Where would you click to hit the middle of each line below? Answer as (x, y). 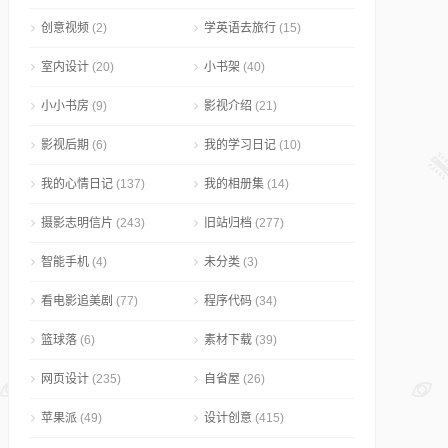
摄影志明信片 (77, 223)
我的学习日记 (240, 145)
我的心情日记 (77, 184)
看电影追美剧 (77, 301)
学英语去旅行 (240, 28)
